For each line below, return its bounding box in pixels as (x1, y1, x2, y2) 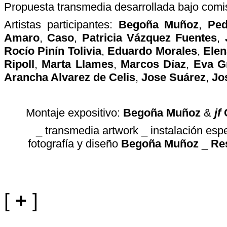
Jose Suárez (141, 71, 206, 84)
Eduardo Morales (107, 45, 197, 57)
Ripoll (4, 58, 34, 70)
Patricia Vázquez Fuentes (82, 31, 217, 44)
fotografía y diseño (28, 137, 121, 150)
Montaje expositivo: (26, 106, 123, 119)
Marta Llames (42, 58, 113, 70)
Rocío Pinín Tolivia (4, 45, 101, 57)
